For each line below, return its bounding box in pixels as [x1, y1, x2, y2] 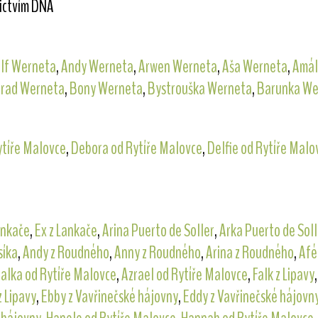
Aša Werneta [221, 54, 287, 79]
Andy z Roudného [22, 241, 109, 265]
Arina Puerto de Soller [102, 219, 214, 243]
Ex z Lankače [34, 219, 97, 243]
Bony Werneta [69, 76, 143, 101]
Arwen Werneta [138, 54, 217, 79]
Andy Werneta [60, 54, 133, 79]
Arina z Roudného [205, 241, 294, 265]
